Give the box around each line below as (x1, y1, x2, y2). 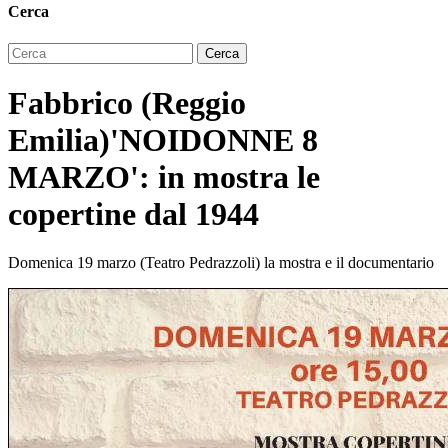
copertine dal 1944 (8, 195, 259, 232)
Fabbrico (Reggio (8, 84, 246, 121)
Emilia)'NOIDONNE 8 (8, 121, 318, 158)
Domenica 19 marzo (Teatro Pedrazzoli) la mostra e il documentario (8, 254, 434, 272)
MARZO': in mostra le (8, 158, 320, 195)
